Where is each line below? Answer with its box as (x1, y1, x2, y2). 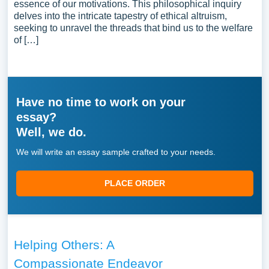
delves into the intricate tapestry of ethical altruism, (13, 11, 227, 21)
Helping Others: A (13, 238, 114, 252)
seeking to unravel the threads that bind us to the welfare (13, 23, 253, 33)
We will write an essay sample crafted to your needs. (16, 147, 216, 157)
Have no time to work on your (16, 95, 186, 109)
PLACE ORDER (104, 178, 165, 188)
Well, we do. (16, 125, 86, 139)
